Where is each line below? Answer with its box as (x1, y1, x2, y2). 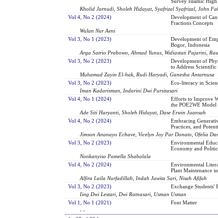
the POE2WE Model (170, 101, 217, 108)
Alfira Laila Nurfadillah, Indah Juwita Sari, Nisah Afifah (80, 175, 207, 181)
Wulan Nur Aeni (80, 27, 116, 34)
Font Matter (170, 199, 197, 205)
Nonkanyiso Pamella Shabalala (80, 153, 151, 159)
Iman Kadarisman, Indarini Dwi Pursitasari (80, 87, 178, 93)
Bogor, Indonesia (170, 41, 210, 48)
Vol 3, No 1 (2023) (68, 36, 111, 42)
